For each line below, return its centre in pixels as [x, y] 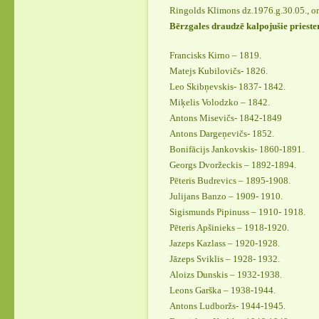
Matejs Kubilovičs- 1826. [219, 71]
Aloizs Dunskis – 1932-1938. [226, 275]
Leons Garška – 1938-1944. [223, 291]
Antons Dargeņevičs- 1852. [222, 134]
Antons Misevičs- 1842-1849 [226, 118]
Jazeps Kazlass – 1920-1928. [225, 244]
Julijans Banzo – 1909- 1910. [226, 197]
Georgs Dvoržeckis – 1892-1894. [233, 165]
